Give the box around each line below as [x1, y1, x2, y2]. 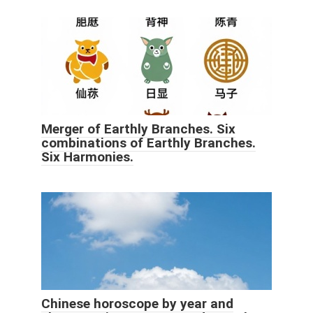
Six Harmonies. [41, 148, 133, 165]
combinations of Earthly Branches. [41, 134, 256, 151]
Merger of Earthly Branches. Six [41, 120, 235, 137]
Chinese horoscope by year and [41, 295, 233, 312]
